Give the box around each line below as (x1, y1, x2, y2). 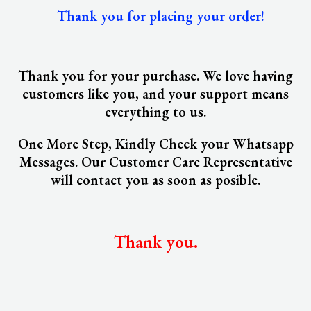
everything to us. (105, 103, 206, 121)
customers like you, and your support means (22, 85, 289, 103)
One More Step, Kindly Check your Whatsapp (17, 135, 294, 153)
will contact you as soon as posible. (51, 171, 260, 189)
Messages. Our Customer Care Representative (19, 153, 292, 171)
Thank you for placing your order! (47, 7, 264, 25)
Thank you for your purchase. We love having (18, 67, 293, 85)
